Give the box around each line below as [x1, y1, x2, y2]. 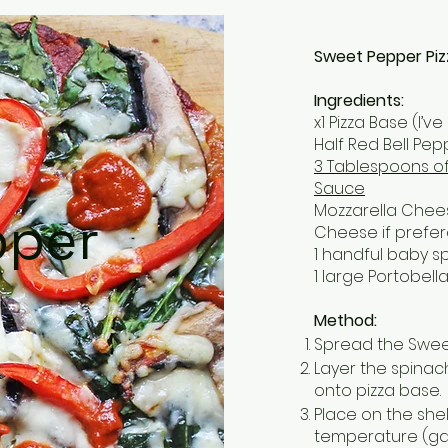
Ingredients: [314, 89, 404, 113]
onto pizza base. [314, 379, 441, 403]
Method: [314, 309, 377, 333]
